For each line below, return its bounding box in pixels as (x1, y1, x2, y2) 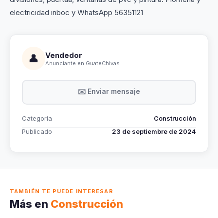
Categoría (22, 114, 52, 122)
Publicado (22, 127, 52, 135)
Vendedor (45, 50, 82, 60)
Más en (10, 198, 51, 210)
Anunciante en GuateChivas (45, 59, 120, 67)
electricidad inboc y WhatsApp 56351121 (10, 8, 143, 17)
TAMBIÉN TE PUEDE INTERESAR (10, 188, 113, 195)
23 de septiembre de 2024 (112, 127, 196, 135)
